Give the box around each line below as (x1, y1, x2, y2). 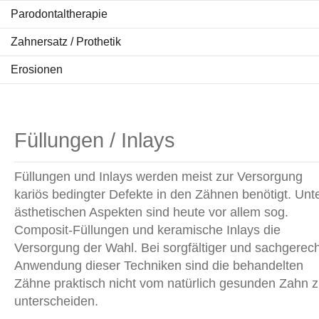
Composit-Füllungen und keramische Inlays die (14, 223, 281, 238)
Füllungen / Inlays (14, 129, 175, 152)
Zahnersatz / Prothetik (11, 36, 121, 48)
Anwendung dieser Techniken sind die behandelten (14, 258, 303, 273)
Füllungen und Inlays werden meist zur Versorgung (14, 169, 303, 184)
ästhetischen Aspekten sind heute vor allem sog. (14, 205, 288, 220)
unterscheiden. (14, 294, 98, 309)
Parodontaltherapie (11, 8, 108, 21)
